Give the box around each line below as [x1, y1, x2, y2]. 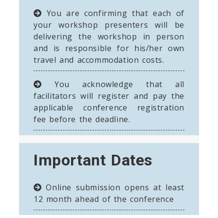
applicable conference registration [34, 102, 184, 113]
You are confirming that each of [41, 7, 184, 18]
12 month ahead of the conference [34, 193, 174, 204]
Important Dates [34, 150, 153, 169]
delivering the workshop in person [34, 31, 184, 42]
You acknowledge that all [41, 78, 184, 90]
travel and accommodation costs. [34, 54, 164, 65]
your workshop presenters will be [34, 19, 184, 30]
